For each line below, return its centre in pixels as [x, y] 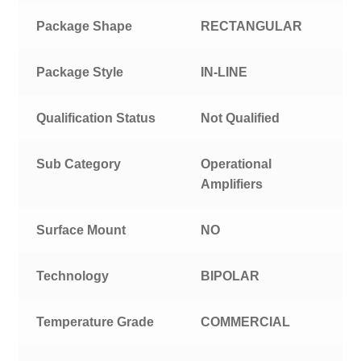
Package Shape [85, 27]
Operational [237, 164]
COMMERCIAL [246, 322]
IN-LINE [224, 73]
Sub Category [79, 164]
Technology [73, 276]
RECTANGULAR [252, 27]
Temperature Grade [95, 322]
